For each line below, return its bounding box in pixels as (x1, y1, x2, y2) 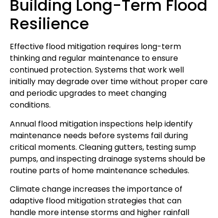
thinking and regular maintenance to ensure (10, 53, 178, 64)
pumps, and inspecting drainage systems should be (10, 153, 205, 164)
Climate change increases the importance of (10, 183, 182, 195)
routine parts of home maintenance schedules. (10, 164, 189, 176)
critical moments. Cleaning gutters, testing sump (10, 141, 196, 153)
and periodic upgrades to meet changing (10, 88, 166, 99)
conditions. (10, 99, 51, 111)
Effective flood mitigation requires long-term (10, 41, 181, 53)
